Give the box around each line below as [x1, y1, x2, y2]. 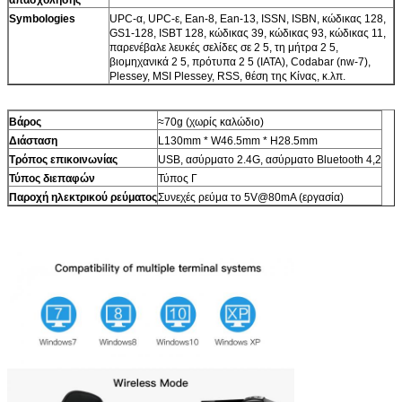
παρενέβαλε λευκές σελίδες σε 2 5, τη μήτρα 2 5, [109, 40, 338, 54]
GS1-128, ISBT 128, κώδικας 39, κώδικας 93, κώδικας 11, [109, 26, 386, 39]
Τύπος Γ [158, 171, 197, 185]
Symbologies [9, 12, 75, 25]
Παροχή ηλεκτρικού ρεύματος [9, 190, 157, 204]
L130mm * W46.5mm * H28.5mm [158, 134, 318, 147]
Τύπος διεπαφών [9, 171, 95, 185]
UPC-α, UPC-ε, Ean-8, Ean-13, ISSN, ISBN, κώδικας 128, [109, 12, 386, 25]
